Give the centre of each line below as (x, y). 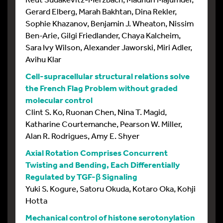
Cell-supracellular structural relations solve (108, 76)
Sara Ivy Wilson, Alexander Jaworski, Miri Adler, (109, 47)
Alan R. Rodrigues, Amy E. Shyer (82, 136)
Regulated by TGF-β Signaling (81, 176)
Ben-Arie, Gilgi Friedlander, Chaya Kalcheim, (103, 35)
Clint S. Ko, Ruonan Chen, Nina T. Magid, (96, 112)
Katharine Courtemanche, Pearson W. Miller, (104, 124)
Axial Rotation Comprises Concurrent (97, 153)
